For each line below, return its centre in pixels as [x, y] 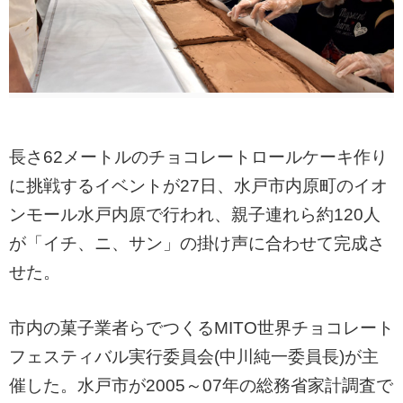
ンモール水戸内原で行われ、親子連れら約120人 [195, 215]
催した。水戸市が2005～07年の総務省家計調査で [201, 386]
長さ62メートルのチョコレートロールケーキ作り [198, 157]
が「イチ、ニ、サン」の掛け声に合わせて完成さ [197, 244]
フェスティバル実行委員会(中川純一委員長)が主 [194, 357]
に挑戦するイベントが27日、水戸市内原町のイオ [198, 186]
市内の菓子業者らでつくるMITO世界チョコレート [201, 328]
